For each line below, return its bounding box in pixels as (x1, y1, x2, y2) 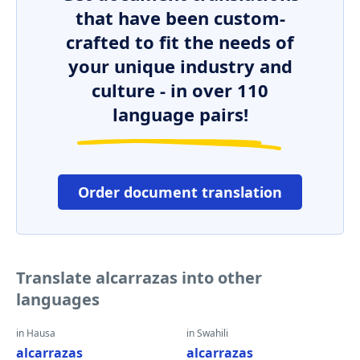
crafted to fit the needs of (66, 30, 294, 54)
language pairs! (112, 102, 248, 126)
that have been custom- (75, 6, 285, 30)
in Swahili (186, 326, 228, 340)
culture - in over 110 (92, 78, 268, 102)
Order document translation (78, 182, 282, 202)
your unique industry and (67, 54, 292, 78)
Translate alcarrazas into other (16, 267, 262, 288)
